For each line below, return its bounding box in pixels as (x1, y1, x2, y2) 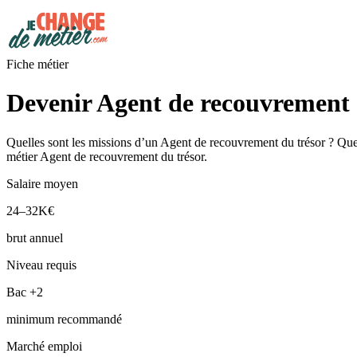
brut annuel (6, 230, 63, 245)
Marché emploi (6, 339, 82, 353)
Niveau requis (6, 257, 76, 272)
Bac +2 (6, 284, 43, 299)
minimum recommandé (6, 312, 122, 326)
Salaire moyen (6, 176, 78, 190)
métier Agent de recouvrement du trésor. (6, 149, 207, 163)
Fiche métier (6, 57, 69, 71)
